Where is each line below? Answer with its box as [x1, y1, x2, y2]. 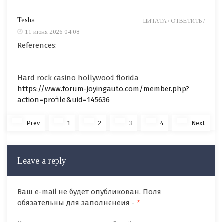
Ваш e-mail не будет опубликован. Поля [17, 187, 161, 196]
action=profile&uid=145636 [17, 95, 110, 104]
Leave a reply [17, 155, 66, 166]
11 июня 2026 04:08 [25, 27, 80, 35]
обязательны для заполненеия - [17, 198, 137, 207]
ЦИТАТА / [143, 17, 171, 24]
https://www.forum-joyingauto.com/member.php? [17, 84, 189, 93]
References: [17, 40, 56, 50]
